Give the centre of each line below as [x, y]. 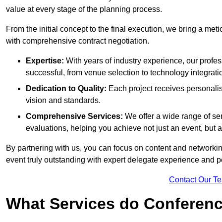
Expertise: [45, 61]
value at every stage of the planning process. [84, 9]
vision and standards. [63, 101]
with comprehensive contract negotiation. [78, 41]
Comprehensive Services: [74, 116]
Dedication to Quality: [66, 89]
